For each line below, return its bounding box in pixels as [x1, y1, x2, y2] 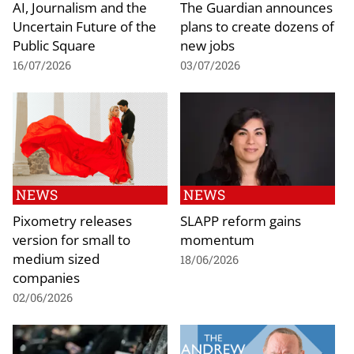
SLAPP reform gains [180, 211, 301, 230]
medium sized [13, 249, 100, 268]
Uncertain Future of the [13, 17, 156, 36]
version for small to [13, 230, 130, 249]
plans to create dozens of [180, 17, 334, 36]
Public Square [13, 36, 96, 55]
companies [13, 268, 80, 287]
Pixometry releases [13, 211, 132, 230]
